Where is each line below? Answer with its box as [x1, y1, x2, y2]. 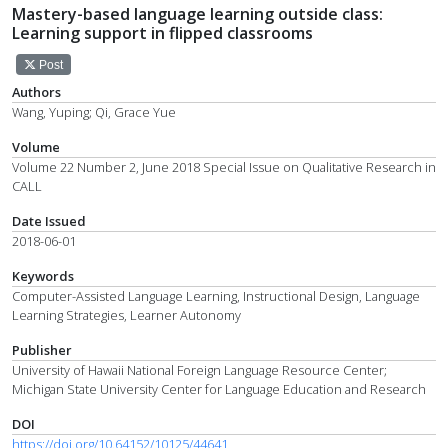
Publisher [12, 340, 72, 359]
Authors [12, 82, 61, 101]
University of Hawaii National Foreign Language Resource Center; [12, 360, 387, 379]
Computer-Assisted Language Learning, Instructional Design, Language [12, 286, 420, 305]
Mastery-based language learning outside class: [12, 2, 383, 25]
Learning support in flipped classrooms [12, 21, 313, 44]
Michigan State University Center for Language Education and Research [12, 379, 426, 398]
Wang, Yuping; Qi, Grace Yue [12, 102, 176, 121]
